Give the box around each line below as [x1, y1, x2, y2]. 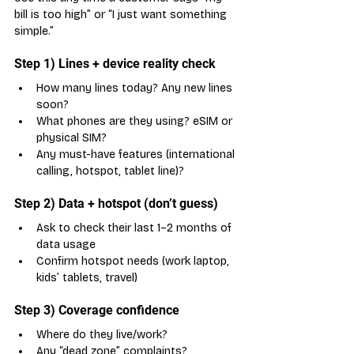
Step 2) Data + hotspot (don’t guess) [14, 195, 218, 211]
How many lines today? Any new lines [36, 81, 235, 95]
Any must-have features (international [36, 147, 238, 161]
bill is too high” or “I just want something [14, 7, 230, 21]
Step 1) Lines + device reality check [14, 55, 216, 71]
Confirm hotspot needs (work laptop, [36, 254, 232, 268]
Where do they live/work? [36, 327, 168, 341]
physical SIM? [36, 130, 107, 145]
